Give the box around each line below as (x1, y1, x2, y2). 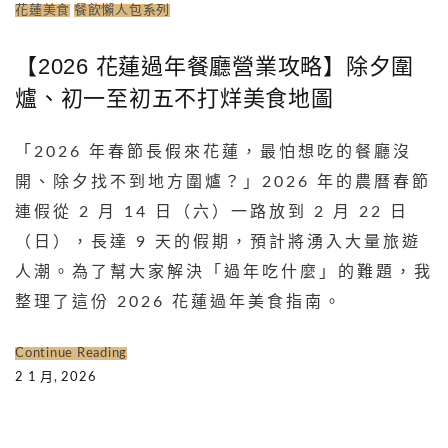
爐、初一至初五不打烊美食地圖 (15, 85, 334, 111)
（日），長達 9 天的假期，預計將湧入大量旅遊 (15, 233, 421, 250)
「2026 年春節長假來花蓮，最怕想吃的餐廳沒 (15, 143, 412, 160)
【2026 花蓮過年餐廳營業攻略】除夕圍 (15, 53, 414, 79)
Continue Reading (15, 346, 127, 360)
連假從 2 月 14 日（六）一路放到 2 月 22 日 (15, 203, 409, 220)
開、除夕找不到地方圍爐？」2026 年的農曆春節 (15, 173, 431, 190)
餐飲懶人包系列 (73, 3, 170, 17)
